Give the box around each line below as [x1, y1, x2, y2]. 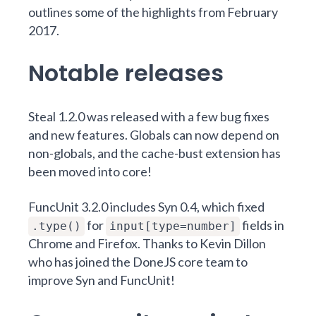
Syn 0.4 [158, 199, 197, 214]
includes [108, 199, 158, 214]
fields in [240, 217, 284, 233]
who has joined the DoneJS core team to [28, 254, 248, 269]
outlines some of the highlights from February [28, 4, 278, 20]
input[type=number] [109, 219, 236, 233]
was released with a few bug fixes [85, 109, 269, 124]
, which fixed [197, 199, 265, 214]
